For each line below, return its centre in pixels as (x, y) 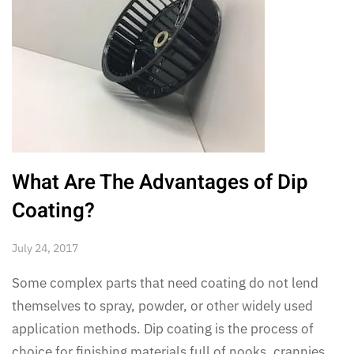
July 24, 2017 (45, 248)
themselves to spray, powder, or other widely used (162, 305)
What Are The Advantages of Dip (160, 182)
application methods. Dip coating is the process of (163, 328)
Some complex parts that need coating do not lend (165, 282)
